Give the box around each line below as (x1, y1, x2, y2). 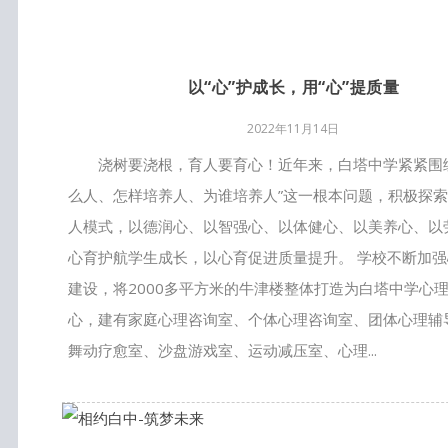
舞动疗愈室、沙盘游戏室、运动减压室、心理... (68, 340, 378, 360)
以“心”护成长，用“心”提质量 (187, 76, 400, 98)
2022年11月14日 (247, 120, 340, 137)
